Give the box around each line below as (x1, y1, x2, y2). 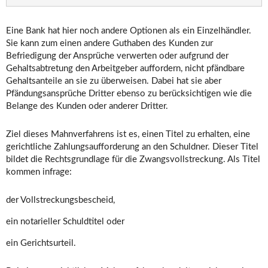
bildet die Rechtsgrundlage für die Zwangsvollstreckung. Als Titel (6, 155, 260, 164)
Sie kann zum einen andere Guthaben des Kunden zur (6, 39, 213, 48)
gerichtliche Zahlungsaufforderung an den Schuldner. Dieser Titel (6, 142, 258, 151)
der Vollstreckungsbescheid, (6, 196, 115, 205)
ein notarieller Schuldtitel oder (6, 217, 124, 226)
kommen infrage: (6, 167, 72, 176)
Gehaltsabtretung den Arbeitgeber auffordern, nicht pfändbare (6, 64, 245, 73)
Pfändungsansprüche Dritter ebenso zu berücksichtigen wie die (6, 89, 252, 98)
